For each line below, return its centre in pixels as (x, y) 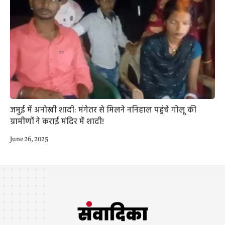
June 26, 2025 (29, 139)
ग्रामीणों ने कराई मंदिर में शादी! (57, 122)
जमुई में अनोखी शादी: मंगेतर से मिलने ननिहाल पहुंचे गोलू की (103, 110)
